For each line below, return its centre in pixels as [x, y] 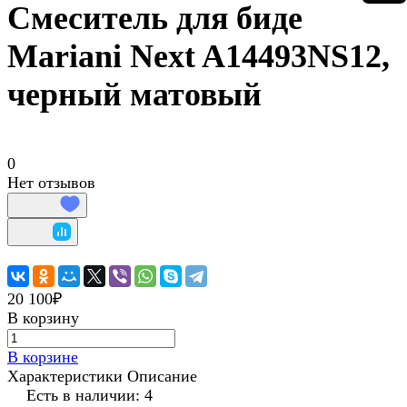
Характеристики [65, 377]
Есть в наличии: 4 [89, 396]
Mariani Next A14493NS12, [199, 57]
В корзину [43, 318]
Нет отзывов [51, 183]
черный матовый [134, 95]
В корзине [43, 357]
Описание [162, 377]
